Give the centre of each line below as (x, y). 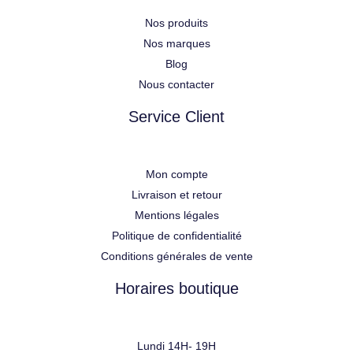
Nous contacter (176, 85)
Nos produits (176, 23)
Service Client (176, 117)
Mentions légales (176, 216)
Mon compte (176, 175)
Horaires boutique (176, 289)
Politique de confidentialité (176, 236)
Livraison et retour (176, 195)
